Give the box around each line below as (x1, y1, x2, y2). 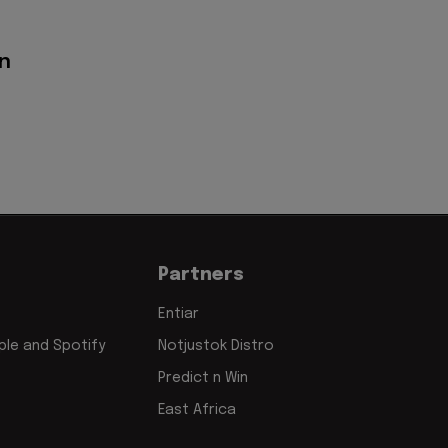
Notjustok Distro (158, 339, 274, 354)
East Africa (158, 403, 236, 418)
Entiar (158, 307, 199, 322)
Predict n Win (158, 371, 248, 386)
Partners (158, 265, 244, 284)
